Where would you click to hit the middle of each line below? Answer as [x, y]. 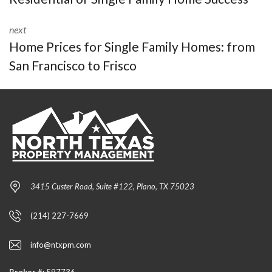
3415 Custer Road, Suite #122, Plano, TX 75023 [112, 186]
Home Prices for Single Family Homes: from [132, 46]
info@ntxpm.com [61, 244]
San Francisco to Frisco [73, 65]
